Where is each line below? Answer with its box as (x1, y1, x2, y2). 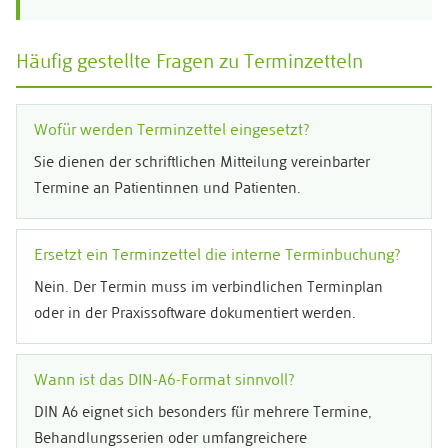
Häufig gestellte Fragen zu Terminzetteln (16, 54, 363, 74)
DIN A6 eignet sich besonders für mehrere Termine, (34, 406, 372, 422)
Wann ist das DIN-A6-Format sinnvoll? (34, 373, 295, 390)
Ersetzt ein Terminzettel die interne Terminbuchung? (34, 248, 401, 265)
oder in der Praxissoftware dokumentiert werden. (34, 307, 356, 323)
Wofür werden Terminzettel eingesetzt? (34, 123, 310, 140)
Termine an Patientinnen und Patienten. (34, 182, 301, 198)
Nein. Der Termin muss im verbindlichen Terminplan (34, 281, 383, 297)
